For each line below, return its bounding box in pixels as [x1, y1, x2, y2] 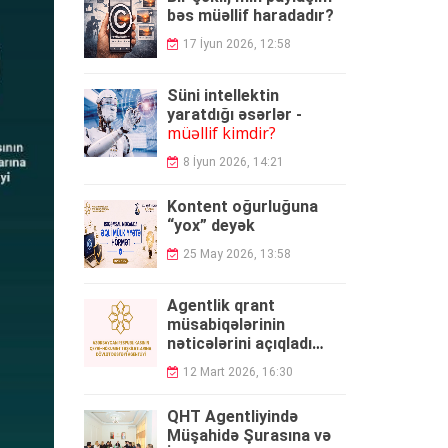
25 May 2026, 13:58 [182, 247, 291, 261]
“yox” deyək [166, 216, 255, 235]
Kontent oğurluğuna [166, 197, 318, 216]
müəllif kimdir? [166, 122, 276, 144]
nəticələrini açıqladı [166, 334, 312, 353]
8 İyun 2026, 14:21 [182, 155, 284, 169]
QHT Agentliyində [166, 407, 298, 426]
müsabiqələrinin [166, 315, 285, 334]
